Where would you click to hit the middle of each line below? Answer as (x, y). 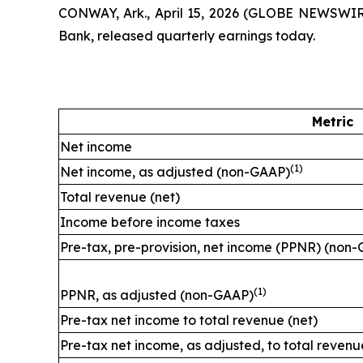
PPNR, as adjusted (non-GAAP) (157, 295)
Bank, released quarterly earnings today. (187, 36)
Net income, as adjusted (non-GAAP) (175, 172)
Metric (332, 122)
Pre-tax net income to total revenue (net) (189, 320)
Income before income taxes (150, 222)
